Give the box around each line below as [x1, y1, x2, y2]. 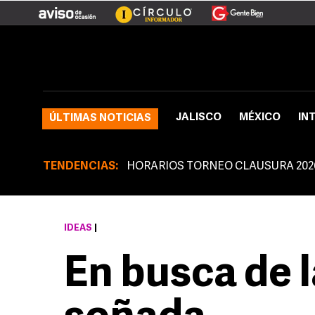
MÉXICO [239, 112, 281, 123]
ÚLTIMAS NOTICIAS [49, 113, 151, 124]
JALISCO [176, 112, 221, 123]
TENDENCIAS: [43, 161, 118, 172]
